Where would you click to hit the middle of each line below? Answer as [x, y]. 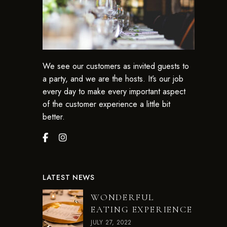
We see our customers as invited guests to [116, 66]
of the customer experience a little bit [106, 104]
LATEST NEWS [69, 177]
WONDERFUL [123, 197]
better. [54, 117]
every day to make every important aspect [114, 91]
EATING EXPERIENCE [142, 209]
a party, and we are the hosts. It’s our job [113, 79]
